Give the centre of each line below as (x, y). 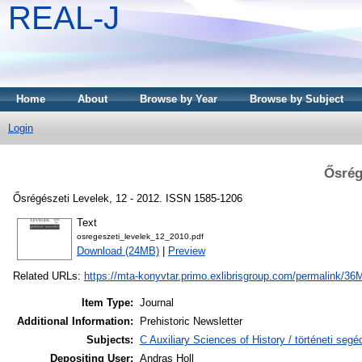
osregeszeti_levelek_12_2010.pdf (140, 237)
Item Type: (107, 303)
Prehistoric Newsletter (191, 322)
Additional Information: (75, 322)
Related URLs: (48, 276)
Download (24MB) (118, 251)
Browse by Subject (297, 99)
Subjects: (109, 340)
